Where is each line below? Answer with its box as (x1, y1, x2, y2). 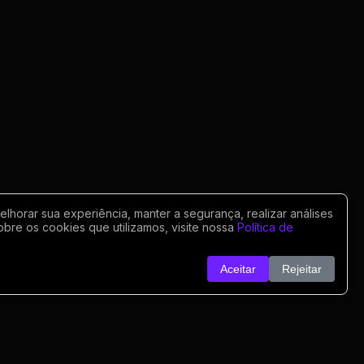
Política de (237, 220, 293, 234)
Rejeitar (282, 262, 322, 275)
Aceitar (220, 262, 256, 275)
